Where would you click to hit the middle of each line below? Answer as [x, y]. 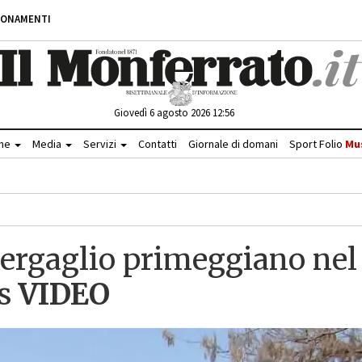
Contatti [157, 143]
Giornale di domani [233, 143]
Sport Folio [317, 143]
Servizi [101, 143]
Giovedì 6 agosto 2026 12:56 [174, 112]
